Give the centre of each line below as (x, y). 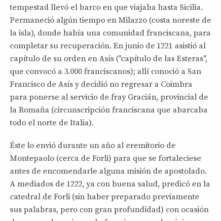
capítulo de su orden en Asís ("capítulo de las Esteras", (109, 58)
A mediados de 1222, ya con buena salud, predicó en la (110, 184)
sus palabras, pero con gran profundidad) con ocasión (109, 209)
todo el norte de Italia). (52, 123)
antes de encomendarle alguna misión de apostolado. (108, 171)
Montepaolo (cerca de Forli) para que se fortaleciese (106, 158)
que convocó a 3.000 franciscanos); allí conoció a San (106, 71)
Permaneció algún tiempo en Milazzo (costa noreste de (110, 20)
